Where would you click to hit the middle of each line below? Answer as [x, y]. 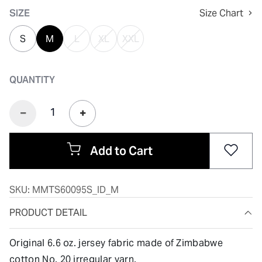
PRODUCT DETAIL [48, 212]
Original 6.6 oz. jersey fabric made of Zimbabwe [116, 243]
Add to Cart [121, 151]
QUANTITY [32, 80]
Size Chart [221, 13]
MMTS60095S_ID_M [75, 189]
